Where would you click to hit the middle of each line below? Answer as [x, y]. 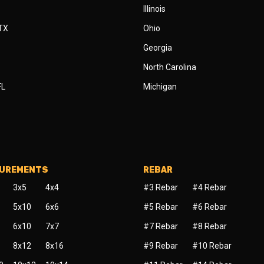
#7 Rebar [160, 226]
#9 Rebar [160, 246]
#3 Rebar [160, 187]
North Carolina [169, 67]
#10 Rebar [212, 246]
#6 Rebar [209, 207]
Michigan [160, 87]
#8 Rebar [209, 226]
